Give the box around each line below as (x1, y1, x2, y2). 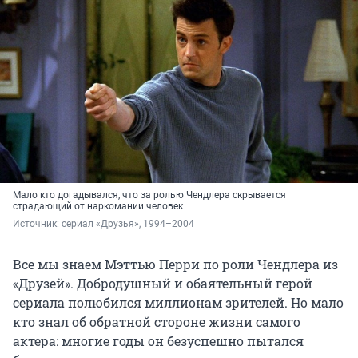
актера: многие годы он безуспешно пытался (13, 332, 304, 349)
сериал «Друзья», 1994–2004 (62, 217, 197, 229)
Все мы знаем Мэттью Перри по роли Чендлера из (13, 255, 338, 272)
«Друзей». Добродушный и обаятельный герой (13, 274, 312, 292)
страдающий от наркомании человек (13, 200, 183, 212)
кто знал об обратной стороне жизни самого (13, 312, 300, 330)
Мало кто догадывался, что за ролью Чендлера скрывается (13, 189, 286, 201)
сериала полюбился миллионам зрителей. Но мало (13, 293, 344, 311)
